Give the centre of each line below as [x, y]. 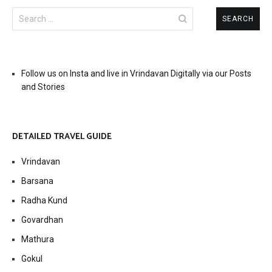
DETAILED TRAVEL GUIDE [62, 137]
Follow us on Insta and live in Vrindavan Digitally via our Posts [136, 74]
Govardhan [42, 220]
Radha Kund [44, 201]
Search [26, 13]
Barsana [37, 181]
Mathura [38, 240]
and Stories [43, 87]
